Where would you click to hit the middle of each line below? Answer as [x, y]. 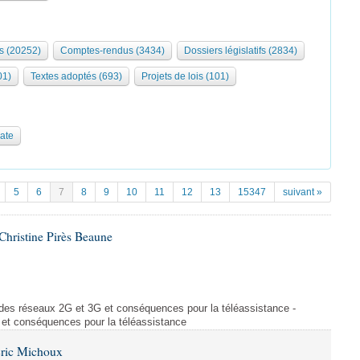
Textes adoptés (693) [76, 76]
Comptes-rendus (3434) [112, 51]
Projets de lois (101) [185, 76]
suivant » [303, 192]
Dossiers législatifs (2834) [241, 51]
